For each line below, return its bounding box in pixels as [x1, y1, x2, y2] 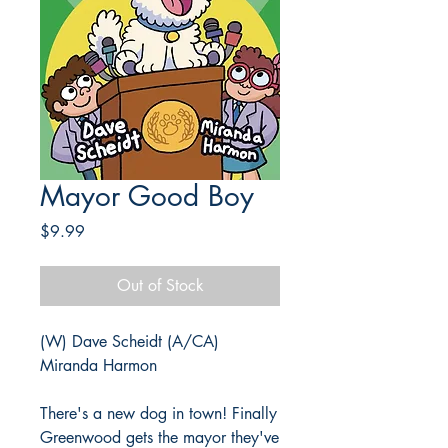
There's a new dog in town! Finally [40, 403, 277, 424]
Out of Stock [116, 275, 204, 296]
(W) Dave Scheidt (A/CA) [40, 331, 219, 352]
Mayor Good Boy [40, 178, 254, 214]
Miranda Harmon [40, 355, 162, 376]
